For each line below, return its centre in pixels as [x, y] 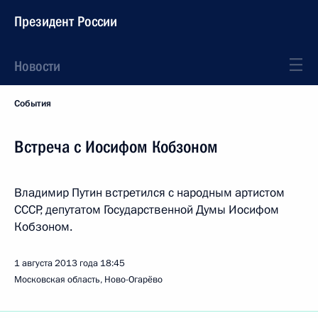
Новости [37, 66]
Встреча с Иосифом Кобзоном [116, 147]
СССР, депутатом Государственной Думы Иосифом [147, 210]
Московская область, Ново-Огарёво [88, 280]
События [33, 104]
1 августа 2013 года [56, 263]
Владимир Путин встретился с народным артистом [149, 193]
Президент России [66, 21]
